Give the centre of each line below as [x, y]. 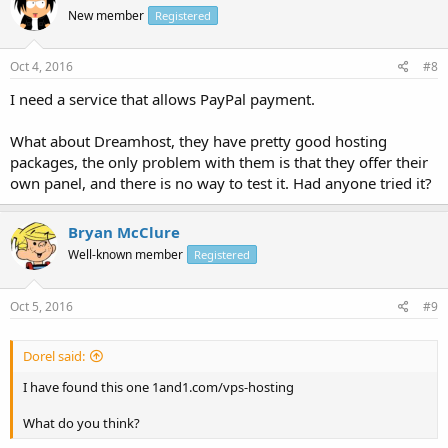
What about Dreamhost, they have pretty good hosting [198, 141]
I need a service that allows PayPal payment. [162, 99]
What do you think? [81, 422]
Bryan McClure [124, 232]
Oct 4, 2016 [41, 66]
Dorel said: [54, 355]
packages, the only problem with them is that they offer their [219, 162]
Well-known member [125, 254]
